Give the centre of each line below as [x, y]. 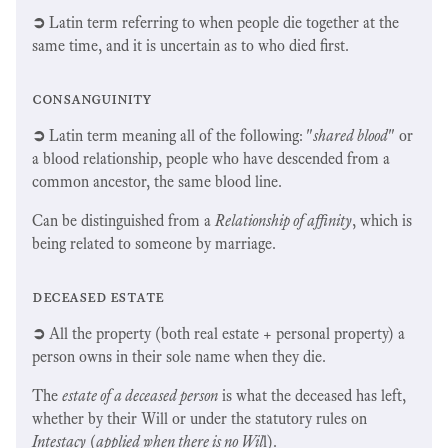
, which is [382, 220]
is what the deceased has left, [312, 395]
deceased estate [98, 296]
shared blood [350, 135]
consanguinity [92, 98]
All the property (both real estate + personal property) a [225, 333]
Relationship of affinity [283, 220]
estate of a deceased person [140, 395]
